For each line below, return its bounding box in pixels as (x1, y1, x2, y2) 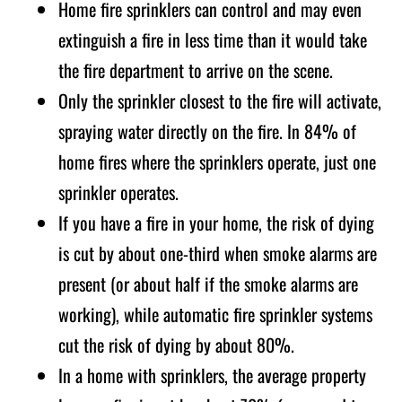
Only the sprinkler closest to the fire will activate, (58, 86, 381, 114)
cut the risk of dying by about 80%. (58, 330, 294, 358)
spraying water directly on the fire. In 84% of (58, 117, 356, 144)
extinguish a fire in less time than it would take (58, 25, 367, 53)
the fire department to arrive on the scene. (58, 56, 333, 83)
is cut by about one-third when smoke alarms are (58, 239, 377, 267)
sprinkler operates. (58, 178, 179, 205)
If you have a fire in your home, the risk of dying (58, 208, 374, 236)
